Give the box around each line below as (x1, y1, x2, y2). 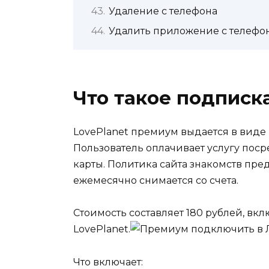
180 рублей (186, 207, 243, 219)
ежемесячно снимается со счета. (73, 175, 238, 187)
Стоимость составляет (73, 207, 186, 219)
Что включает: (73, 256, 143, 268)
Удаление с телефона (109, 5, 217, 17)
